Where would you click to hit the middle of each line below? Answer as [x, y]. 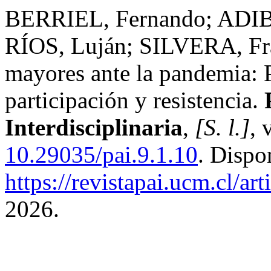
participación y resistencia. [135, 100]
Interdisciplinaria [94, 127]
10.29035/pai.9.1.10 [101, 155]
